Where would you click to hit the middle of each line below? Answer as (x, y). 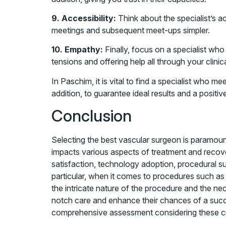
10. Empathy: (77, 50)
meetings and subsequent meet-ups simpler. (131, 30)
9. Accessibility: (84, 18)
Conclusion (92, 116)
